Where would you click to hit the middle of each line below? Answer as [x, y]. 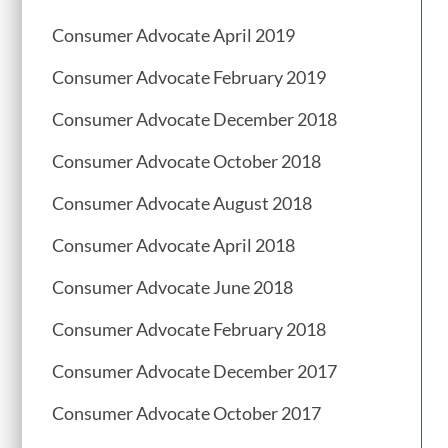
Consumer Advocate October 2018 [186, 161]
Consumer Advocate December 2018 [194, 119]
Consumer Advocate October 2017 [186, 413]
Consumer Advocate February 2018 [189, 329]
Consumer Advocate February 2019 [189, 77]
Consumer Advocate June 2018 [172, 287]
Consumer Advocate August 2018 [182, 203]
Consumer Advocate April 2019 [173, 35]
